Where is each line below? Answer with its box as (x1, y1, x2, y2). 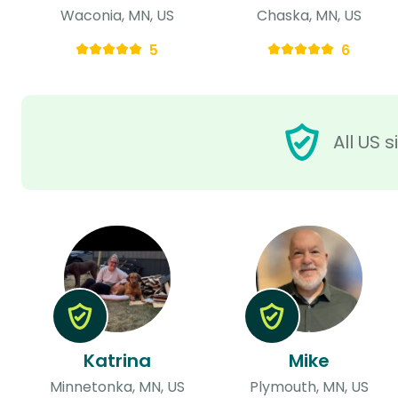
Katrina (83, 347, 151, 373)
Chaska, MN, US (256, 4, 362, 26)
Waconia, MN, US (60, 4, 174, 26)
